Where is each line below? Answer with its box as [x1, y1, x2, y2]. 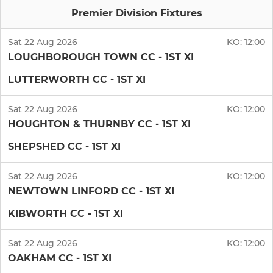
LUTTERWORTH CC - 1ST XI [8, 74, 146, 86]
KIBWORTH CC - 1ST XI [8, 208, 123, 220]
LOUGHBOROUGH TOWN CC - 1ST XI [8, 51, 194, 63]
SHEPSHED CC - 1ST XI [8, 141, 121, 153]
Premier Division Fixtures [71, 7, 202, 19]
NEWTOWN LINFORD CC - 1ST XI [8, 185, 174, 197]
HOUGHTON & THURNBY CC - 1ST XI [8, 118, 191, 130]
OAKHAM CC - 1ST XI [8, 252, 112, 264]
